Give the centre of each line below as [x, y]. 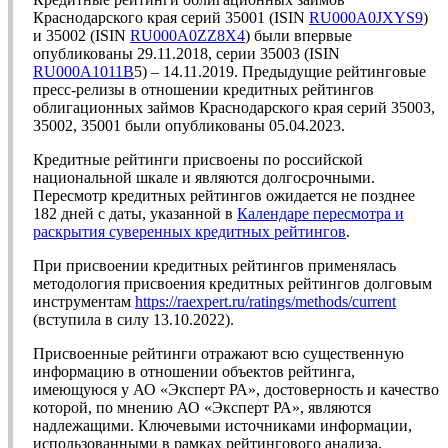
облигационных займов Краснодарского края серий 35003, [234, 108]
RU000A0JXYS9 [366, 18]
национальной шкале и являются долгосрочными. [204, 178]
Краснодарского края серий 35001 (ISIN [171, 18]
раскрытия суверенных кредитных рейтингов [189, 232]
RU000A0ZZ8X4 [187, 36]
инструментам [84, 302]
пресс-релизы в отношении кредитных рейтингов [203, 90]
